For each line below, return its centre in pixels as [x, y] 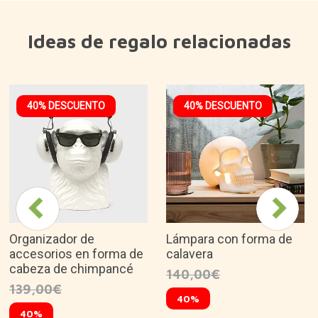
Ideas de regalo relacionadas [159, 41]
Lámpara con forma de [229, 238]
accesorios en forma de [76, 253]
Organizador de [52, 238]
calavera [190, 253]
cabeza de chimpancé [71, 268]
